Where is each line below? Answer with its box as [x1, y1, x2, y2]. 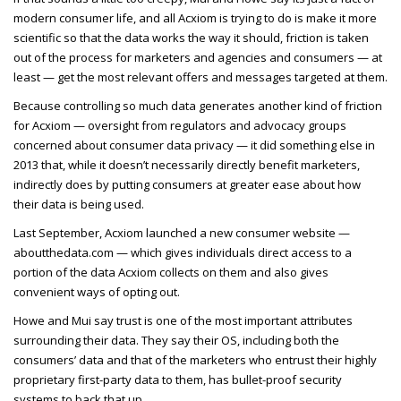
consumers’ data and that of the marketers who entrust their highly [13, 351, 377, 368]
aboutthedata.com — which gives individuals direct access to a [13, 243, 352, 260]
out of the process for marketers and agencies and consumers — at [13, 48, 382, 65]
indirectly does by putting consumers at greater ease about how [13, 175, 361, 192]
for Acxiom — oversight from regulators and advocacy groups [13, 116, 346, 133]
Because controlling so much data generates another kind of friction [13, 97, 382, 114]
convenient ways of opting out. [13, 283, 183, 300]
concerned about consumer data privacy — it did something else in [13, 136, 375, 153]
